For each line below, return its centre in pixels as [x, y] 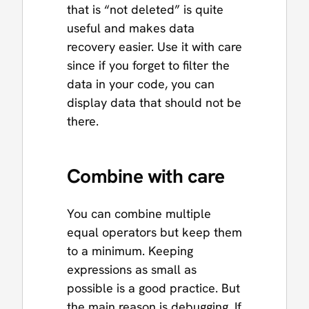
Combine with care [146, 176]
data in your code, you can [141, 83]
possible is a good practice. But [153, 288]
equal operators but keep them [154, 232]
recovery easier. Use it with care [154, 46]
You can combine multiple [139, 214]
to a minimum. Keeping [130, 251]
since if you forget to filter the [148, 65]
